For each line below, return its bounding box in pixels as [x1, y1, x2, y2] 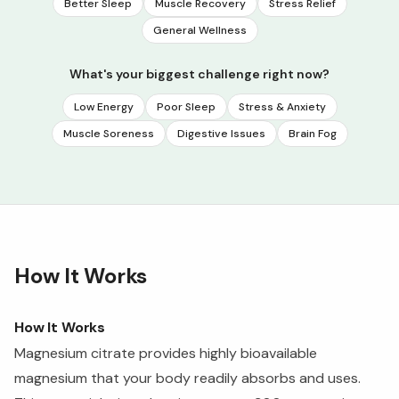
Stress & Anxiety [238, 99, 326, 114]
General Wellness [152, 22, 247, 37]
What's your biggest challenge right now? [69, 65, 330, 82]
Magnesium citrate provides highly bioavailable [14, 343, 317, 362]
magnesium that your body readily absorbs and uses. [14, 368, 361, 387]
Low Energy [73, 99, 134, 114]
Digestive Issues [176, 126, 265, 141]
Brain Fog [288, 126, 337, 141]
